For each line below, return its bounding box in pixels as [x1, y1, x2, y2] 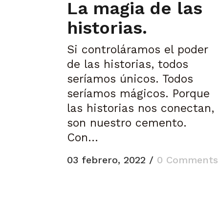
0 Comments [157, 154, 218, 166]
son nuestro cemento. [67, 116, 187, 130]
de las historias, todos [67, 58, 188, 71]
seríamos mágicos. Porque [67, 87, 210, 101]
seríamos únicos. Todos [67, 72, 193, 86]
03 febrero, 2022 [67, 154, 146, 166]
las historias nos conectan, [67, 102, 214, 115]
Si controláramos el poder [67, 43, 208, 57]
